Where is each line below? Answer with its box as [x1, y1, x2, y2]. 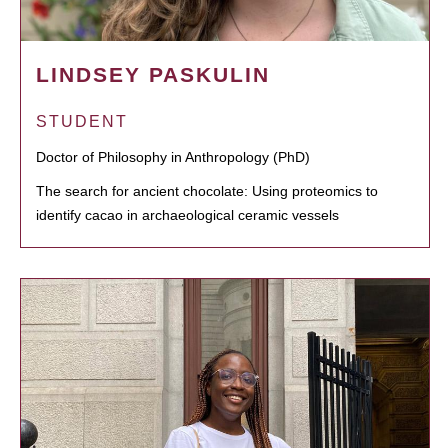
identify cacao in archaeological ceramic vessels [36, 206, 339, 223]
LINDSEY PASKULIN [36, 62, 270, 86]
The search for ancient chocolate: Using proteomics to [36, 182, 378, 199]
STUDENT [36, 112, 128, 130]
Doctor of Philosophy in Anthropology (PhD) [36, 148, 310, 165]
